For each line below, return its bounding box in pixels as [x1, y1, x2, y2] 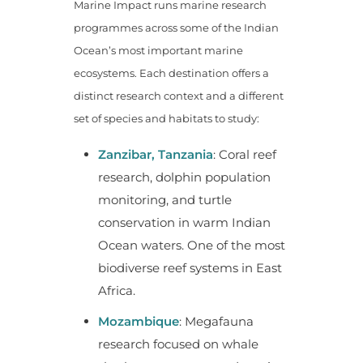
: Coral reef [212, 146, 276, 162]
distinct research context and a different [73, 88, 284, 102]
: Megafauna [178, 313, 254, 329]
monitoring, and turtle [97, 191, 232, 207]
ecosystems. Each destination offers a [73, 66, 269, 79]
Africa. [97, 282, 135, 298]
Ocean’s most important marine [73, 43, 243, 57]
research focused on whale [97, 335, 258, 352]
